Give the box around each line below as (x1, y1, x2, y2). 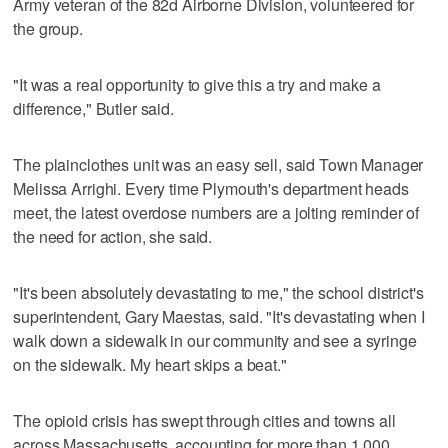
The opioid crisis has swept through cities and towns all (13, 408, 396, 432)
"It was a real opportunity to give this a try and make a (13, 72, 381, 96)
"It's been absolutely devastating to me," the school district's (13, 280, 424, 304)
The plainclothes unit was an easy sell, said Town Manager (13, 152, 424, 176)
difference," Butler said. (13, 96, 174, 120)
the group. (13, 16, 83, 40)
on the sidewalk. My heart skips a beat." (13, 352, 287, 376)
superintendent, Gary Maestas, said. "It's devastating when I (13, 304, 425, 328)
